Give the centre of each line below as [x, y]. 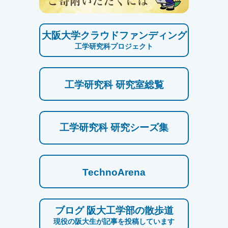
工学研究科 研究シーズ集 [114, 127]
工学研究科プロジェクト [114, 46]
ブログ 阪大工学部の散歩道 [114, 210]
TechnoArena [114, 172]
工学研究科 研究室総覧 [114, 84]
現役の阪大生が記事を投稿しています [114, 221]
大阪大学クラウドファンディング [114, 35]
